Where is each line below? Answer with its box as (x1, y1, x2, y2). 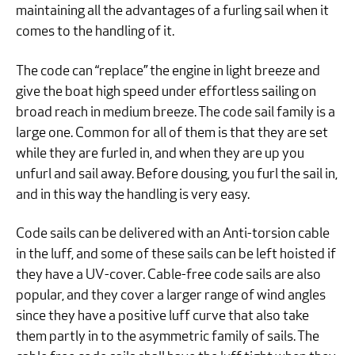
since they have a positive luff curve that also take (16, 308, 309, 324)
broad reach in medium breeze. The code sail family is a (16, 105, 335, 120)
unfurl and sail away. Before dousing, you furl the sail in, (16, 166, 338, 182)
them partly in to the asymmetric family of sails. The (16, 329, 319, 345)
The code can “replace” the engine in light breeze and (16, 63, 320, 79)
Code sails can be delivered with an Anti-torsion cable (16, 226, 330, 242)
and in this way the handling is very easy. (16, 187, 250, 203)
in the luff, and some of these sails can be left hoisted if (16, 246, 336, 262)
